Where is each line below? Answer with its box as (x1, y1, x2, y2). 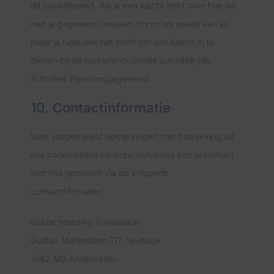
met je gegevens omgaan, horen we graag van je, (31, 18, 229, 29)
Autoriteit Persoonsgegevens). (31, 73, 152, 84)
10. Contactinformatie (31, 100, 171, 116)
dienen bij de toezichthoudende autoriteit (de (31, 55, 211, 65)
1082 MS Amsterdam (31, 253, 116, 264)
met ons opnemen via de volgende (31, 168, 169, 178)
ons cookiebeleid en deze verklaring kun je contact (31, 149, 234, 160)
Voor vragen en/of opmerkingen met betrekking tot (31, 131, 235, 141)
